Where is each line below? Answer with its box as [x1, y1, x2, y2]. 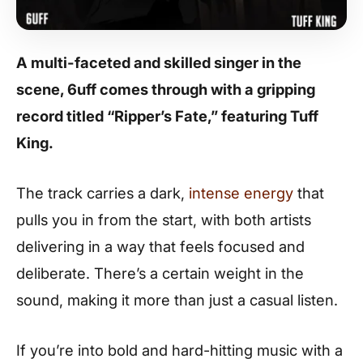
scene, [16, 80, 67, 98]
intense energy [189, 183, 293, 202]
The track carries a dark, [16, 183, 189, 202]
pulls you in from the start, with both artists [16, 210, 311, 228]
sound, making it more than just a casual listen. [16, 290, 338, 309]
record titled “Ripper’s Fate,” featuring [16, 107, 290, 125]
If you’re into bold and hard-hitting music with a [16, 340, 343, 359]
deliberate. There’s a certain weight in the [16, 263, 304, 282]
